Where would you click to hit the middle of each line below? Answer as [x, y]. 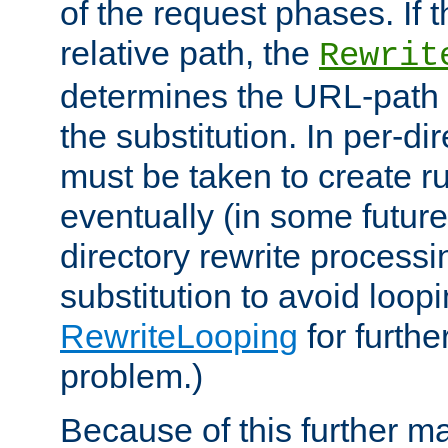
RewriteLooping [179, 335]
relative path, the [189, 52]
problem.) [131, 375]
